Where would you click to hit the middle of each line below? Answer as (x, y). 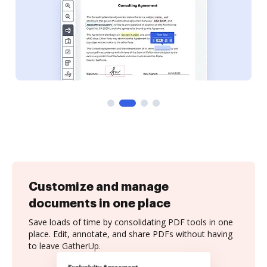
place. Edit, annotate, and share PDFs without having (131, 234)
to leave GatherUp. (65, 246)
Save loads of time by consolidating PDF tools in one (131, 222)
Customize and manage (99, 187)
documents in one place (100, 203)
